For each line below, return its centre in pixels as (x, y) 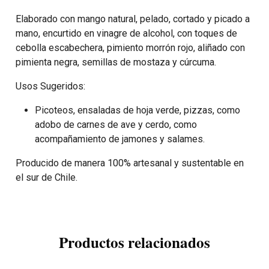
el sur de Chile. (47, 177)
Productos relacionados (134, 242)
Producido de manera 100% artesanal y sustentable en (130, 163)
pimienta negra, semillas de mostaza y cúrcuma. (116, 62)
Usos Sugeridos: (50, 86)
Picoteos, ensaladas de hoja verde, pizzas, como (138, 110)
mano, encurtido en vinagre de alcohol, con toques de (126, 33)
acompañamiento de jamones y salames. (120, 139)
